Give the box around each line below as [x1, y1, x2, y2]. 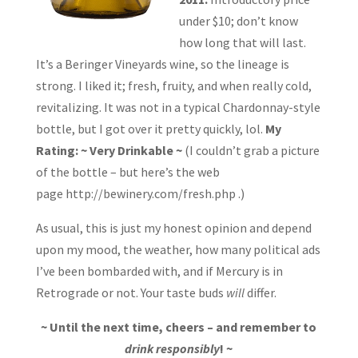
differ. [244, 284, 276, 300]
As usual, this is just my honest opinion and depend [35, 219, 312, 236]
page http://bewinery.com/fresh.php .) [35, 185, 245, 201]
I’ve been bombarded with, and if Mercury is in [35, 262, 283, 279]
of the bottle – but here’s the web [35, 163, 220, 180]
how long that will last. [178, 34, 306, 50]
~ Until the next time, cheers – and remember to [41, 318, 317, 335]
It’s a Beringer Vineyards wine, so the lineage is [35, 55, 289, 72]
